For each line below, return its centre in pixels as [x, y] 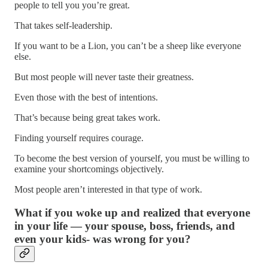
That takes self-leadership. [63, 26]
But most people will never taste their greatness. [104, 77]
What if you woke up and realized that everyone [132, 212]
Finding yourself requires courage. [79, 138]
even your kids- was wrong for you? [103, 239]
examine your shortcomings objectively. [89, 169]
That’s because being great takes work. [87, 118]
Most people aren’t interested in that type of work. [108, 190]
